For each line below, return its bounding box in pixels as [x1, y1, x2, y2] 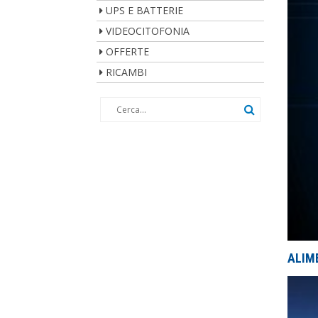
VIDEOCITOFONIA [106, 24, 190, 38]
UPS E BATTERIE [106, 4, 183, 17]
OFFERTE [106, 45, 149, 58]
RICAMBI [106, 65, 147, 79]
